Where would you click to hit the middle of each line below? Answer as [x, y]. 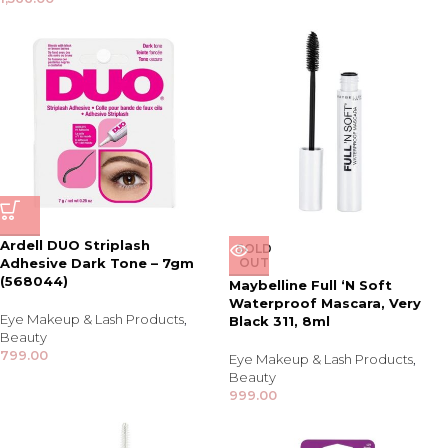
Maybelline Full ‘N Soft [310, 285]
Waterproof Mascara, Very [325, 303]
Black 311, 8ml [279, 321]
